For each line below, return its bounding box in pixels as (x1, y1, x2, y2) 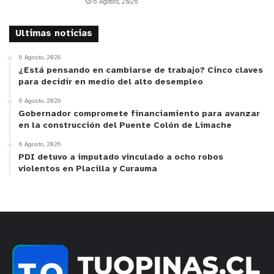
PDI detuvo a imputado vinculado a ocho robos (18, 152, 223, 162)
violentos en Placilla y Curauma (18, 164, 157, 174)
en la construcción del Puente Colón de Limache (18, 120, 232, 130)
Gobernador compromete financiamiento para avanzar (18, 109, 260, 119)
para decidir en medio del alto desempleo (18, 77, 203, 87)
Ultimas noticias (15, 28, 92, 39)
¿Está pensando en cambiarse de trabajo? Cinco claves (18, 65, 263, 75)
